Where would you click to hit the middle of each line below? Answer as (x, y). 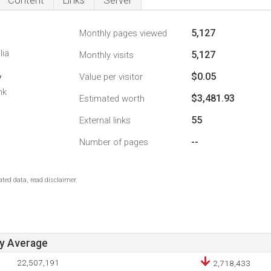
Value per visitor (111, 77)
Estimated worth (112, 99)
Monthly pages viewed (123, 33)
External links (105, 120)
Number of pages (114, 142)
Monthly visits (106, 55)
